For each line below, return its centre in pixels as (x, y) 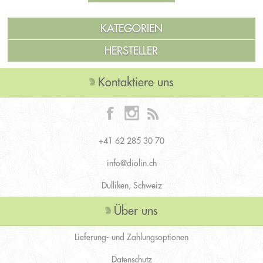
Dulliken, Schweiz (131, 185)
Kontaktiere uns (136, 82)
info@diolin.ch (131, 163)
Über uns (136, 210)
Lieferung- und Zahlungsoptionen (131, 237)
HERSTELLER (131, 50)
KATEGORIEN (131, 28)
